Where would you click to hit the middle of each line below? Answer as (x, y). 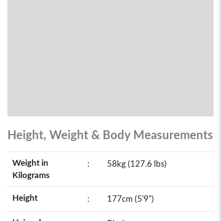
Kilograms (31, 175)
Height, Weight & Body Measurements (110, 136)
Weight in (30, 163)
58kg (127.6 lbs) (137, 164)
